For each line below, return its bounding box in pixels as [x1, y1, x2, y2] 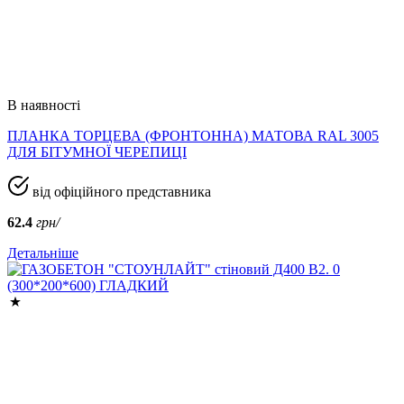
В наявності [7, 96, 80, 113]
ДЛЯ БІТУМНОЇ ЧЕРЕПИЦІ [7, 143, 187, 160]
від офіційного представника [29, 183, 211, 199]
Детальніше [7, 244, 78, 261]
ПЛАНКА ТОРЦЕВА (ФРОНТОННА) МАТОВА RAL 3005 [7, 127, 379, 143]
